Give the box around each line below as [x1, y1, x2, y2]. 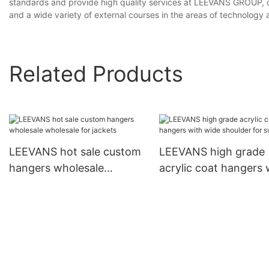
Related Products [9, 60, 183, 87]
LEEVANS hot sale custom [9, 145, 141, 159]
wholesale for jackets [9, 178, 116, 191]
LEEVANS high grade [159, 145, 265, 159]
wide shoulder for [159, 178, 248, 191]
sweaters [159, 194, 205, 207]
